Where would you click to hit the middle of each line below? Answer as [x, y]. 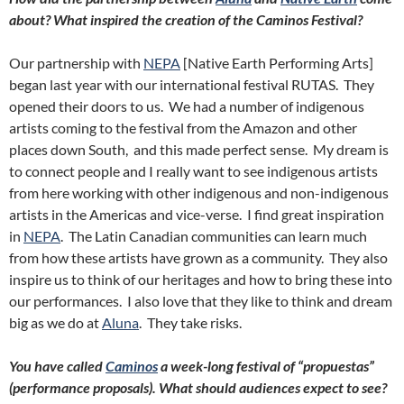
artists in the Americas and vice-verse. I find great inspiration [197, 214]
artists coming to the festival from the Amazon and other [183, 128]
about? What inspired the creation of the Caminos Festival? [188, 19]
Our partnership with [76, 63]
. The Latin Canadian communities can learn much [214, 236]
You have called [57, 366]
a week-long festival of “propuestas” [266, 366]
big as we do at [55, 322]
